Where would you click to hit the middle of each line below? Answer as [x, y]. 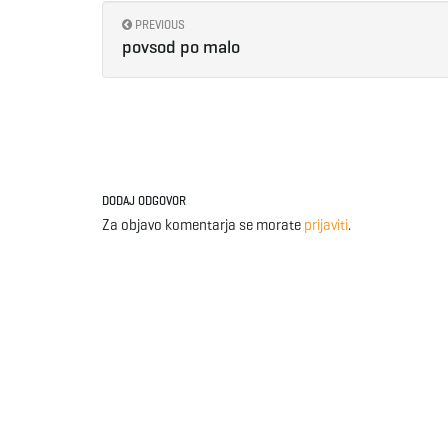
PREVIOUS [158, 24]
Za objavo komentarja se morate [203, 224]
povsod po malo [181, 46]
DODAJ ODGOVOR [144, 200]
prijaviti [326, 224]
